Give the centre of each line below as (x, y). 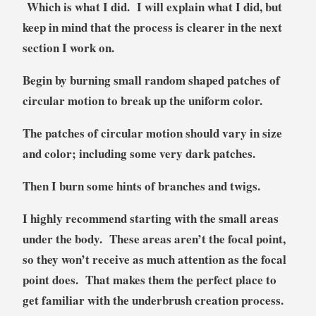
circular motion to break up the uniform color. (144, 101)
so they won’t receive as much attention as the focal (154, 260)
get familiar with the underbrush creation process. (155, 300)
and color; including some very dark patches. (143, 154)
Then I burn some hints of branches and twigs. (141, 186)
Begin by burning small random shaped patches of (151, 80)
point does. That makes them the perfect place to (149, 280)
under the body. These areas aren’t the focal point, (154, 239)
